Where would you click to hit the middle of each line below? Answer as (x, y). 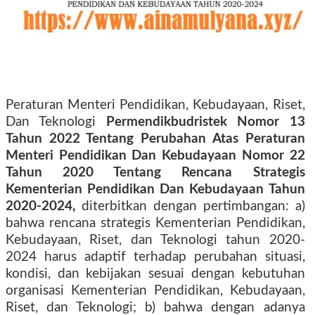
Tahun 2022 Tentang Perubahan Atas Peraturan (155, 139)
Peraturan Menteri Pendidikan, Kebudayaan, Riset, (155, 105)
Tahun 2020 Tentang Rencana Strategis (155, 173)
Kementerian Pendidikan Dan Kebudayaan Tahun (155, 189)
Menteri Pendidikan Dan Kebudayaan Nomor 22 (155, 156)
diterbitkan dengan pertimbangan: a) (193, 206)
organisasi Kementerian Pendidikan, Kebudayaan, (155, 291)
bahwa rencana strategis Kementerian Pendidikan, (155, 223)
